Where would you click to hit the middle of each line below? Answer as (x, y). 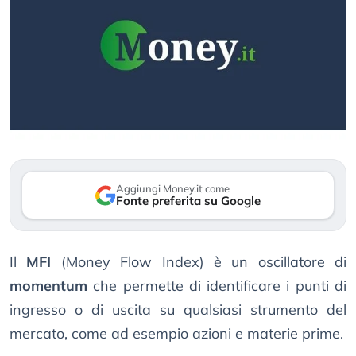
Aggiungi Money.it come (173, 189)
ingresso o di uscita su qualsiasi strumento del (178, 310)
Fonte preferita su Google (188, 201)
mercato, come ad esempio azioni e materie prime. (176, 334)
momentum (48, 286)
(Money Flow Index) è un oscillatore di (199, 262)
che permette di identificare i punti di (217, 286)
